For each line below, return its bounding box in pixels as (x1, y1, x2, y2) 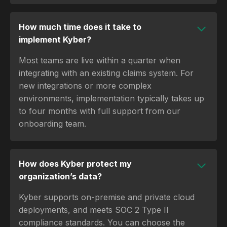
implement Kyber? (19, 34, 91, 45)
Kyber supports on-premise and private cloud (19, 192, 195, 202)
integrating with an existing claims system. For (19, 67, 194, 78)
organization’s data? (19, 171, 102, 181)
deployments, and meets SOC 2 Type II (19, 204, 169, 215)
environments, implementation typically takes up (19, 93, 204, 103)
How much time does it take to (19, 21, 141, 32)
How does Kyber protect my (19, 158, 132, 169)
